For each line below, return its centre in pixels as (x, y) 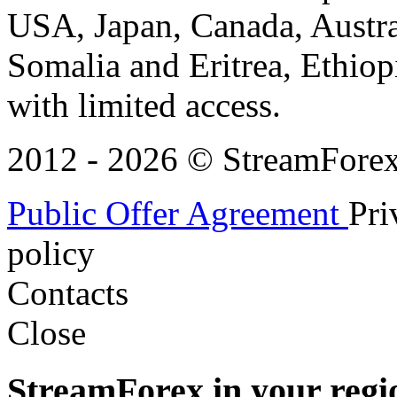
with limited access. (144, 105)
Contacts (68, 293)
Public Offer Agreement (178, 214)
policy (51, 253)
